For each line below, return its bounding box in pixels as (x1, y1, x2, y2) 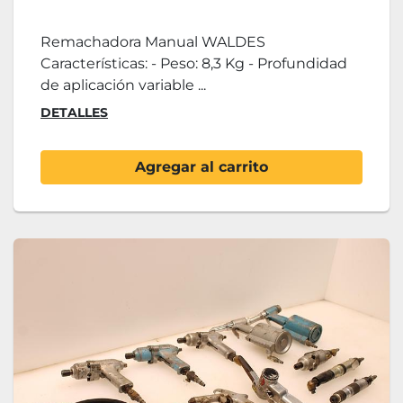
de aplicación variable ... (40, 76, 206, 94)
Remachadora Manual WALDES (40, 33, 265, 51)
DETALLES (40, 104, 108, 121)
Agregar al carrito (135, 158, 268, 176)
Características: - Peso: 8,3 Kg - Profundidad (40, 55, 347, 73)
